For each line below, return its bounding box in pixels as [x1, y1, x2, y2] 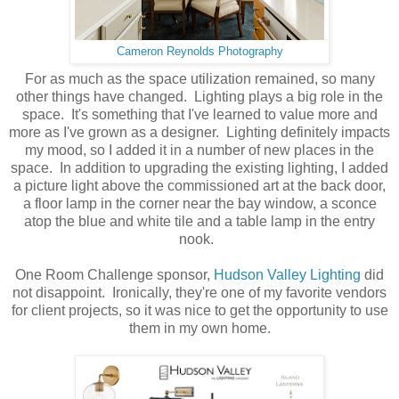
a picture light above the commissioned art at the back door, [13, 178, 386, 194]
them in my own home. [128, 321, 271, 337]
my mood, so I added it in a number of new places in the [25, 142, 374, 159]
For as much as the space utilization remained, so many [24, 71, 375, 87]
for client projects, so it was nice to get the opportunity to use [11, 303, 388, 319]
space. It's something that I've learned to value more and [21, 107, 378, 123]
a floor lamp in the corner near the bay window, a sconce [22, 196, 377, 212]
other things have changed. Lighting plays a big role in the [16, 89, 383, 105]
